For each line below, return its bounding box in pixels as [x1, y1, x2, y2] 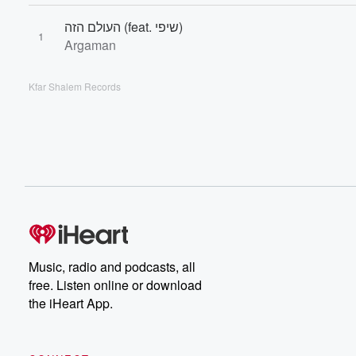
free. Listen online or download [29, 276, 202, 294]
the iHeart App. [29, 294, 113, 312]
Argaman [64, 36, 116, 54]
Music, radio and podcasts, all [29, 257, 195, 276]
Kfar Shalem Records [29, 79, 121, 93]
